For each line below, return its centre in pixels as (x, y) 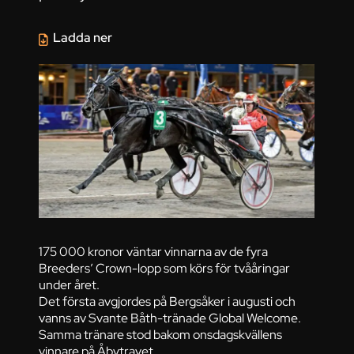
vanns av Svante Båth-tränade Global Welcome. (170, 318)
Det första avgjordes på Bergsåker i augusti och (168, 301)
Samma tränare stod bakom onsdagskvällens (161, 335)
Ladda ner (83, 38)
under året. (70, 285)
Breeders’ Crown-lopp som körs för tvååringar (165, 268)
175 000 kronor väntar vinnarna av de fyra (154, 252)
